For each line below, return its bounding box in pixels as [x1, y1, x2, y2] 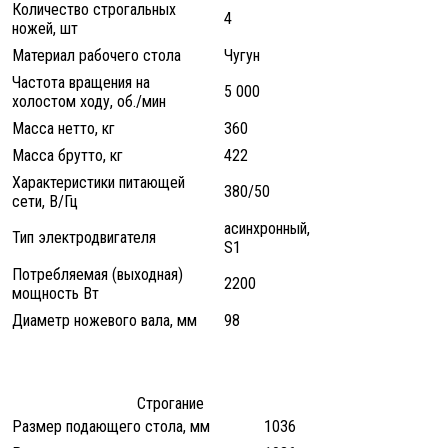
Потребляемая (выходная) [12, 265, 183, 285]
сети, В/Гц [12, 192, 78, 212]
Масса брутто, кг [12, 146, 123, 166]
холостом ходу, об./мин [12, 92, 166, 112]
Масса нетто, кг [12, 119, 115, 139]
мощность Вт [12, 284, 99, 304]
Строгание [136, 394, 204, 414]
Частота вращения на [12, 73, 150, 93]
